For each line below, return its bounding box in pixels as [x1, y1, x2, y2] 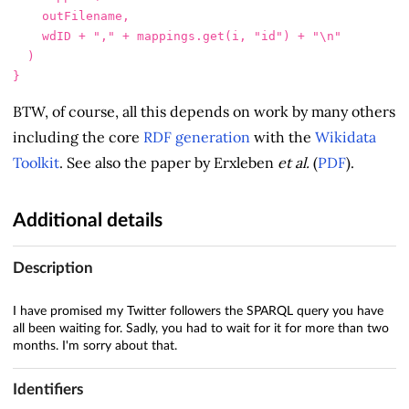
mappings [137, 29, 195, 44]
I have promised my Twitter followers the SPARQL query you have [13, 304, 383, 318]
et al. [278, 153, 309, 173]
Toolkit [13, 153, 59, 173]
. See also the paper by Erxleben [59, 153, 278, 173]
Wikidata [315, 128, 376, 147]
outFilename [42, 9, 122, 24]
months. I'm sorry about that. [13, 339, 177, 352]
